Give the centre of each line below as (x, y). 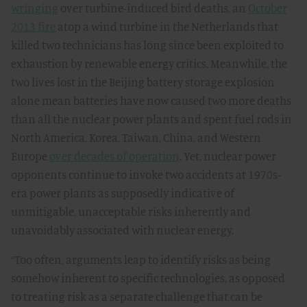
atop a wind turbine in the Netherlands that (167, 26)
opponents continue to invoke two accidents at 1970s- (146, 174)
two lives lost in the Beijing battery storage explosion (143, 82)
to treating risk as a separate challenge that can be (137, 296)
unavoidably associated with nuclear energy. (122, 230)
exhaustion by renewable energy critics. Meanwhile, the (149, 63)
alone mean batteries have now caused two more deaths (151, 100)
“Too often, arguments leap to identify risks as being (141, 259)
